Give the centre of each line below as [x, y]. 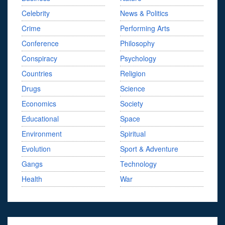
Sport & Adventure [149, 149]
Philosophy [137, 43]
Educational [40, 119]
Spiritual [133, 134]
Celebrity [36, 13]
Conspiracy [39, 59]
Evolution [36, 149]
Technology [138, 164]
